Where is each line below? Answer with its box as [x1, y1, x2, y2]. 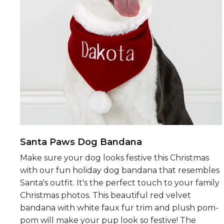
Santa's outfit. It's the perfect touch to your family [20, 177, 219, 187]
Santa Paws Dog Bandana [20, 136, 142, 147]
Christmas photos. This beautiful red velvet [20, 190, 191, 200]
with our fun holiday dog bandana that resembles [20, 165, 219, 175]
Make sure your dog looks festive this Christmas [20, 152, 209, 162]
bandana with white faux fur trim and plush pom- [20, 202, 218, 212]
